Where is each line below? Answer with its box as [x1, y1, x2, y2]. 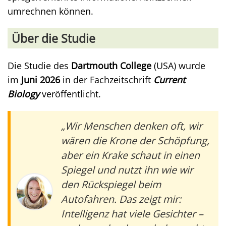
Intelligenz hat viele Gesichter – [61, 206, 203, 220]
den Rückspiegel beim [61, 177, 161, 191]
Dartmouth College [71, 59, 151, 72]
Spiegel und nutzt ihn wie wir [61, 162, 193, 177]
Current [153, 73, 185, 86]
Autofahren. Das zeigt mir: [61, 192, 181, 206]
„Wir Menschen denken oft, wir [61, 119, 202, 133]
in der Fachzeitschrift [60, 73, 153, 86]
